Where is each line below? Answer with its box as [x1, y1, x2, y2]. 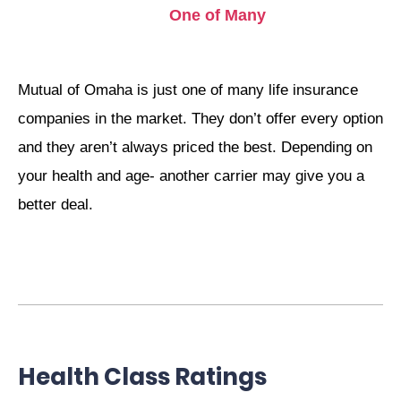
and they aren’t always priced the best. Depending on [18, 139, 372, 157]
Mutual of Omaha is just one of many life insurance [18, 81, 358, 99]
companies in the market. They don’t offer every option [18, 110, 383, 128]
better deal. [18, 196, 93, 214]
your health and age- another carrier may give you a [18, 167, 364, 185]
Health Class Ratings [18, 361, 267, 394]
